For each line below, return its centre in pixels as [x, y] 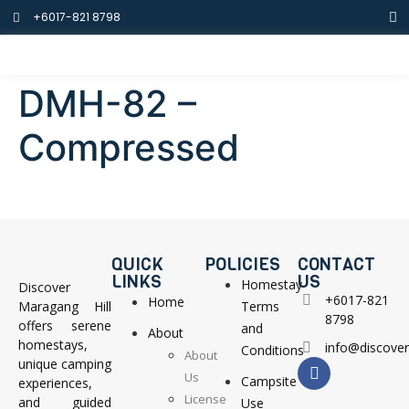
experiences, [55, 383]
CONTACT [336, 265]
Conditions [273, 351]
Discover [44, 288]
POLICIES [242, 265]
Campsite [269, 382]
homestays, [53, 345]
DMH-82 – [107, 104]
